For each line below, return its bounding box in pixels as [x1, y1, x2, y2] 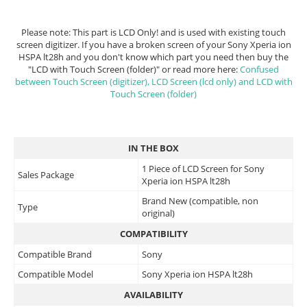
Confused [240, 63, 279, 76]
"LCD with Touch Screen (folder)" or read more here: [28, 63, 240, 76]
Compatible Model [18, 268, 93, 281]
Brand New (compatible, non [142, 195, 258, 208]
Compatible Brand [18, 248, 92, 261]
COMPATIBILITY [119, 228, 188, 241]
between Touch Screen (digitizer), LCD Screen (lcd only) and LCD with [14, 75, 293, 88]
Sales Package [18, 169, 74, 182]
